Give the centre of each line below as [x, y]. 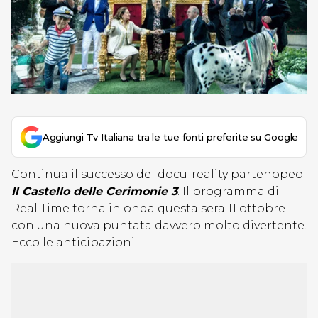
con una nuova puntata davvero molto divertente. [159, 225]
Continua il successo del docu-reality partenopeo [157, 174]
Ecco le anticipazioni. [74, 242]
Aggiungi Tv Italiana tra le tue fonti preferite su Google [170, 137]
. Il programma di [228, 191]
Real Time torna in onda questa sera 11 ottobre [148, 208]
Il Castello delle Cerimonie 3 [94, 191]
